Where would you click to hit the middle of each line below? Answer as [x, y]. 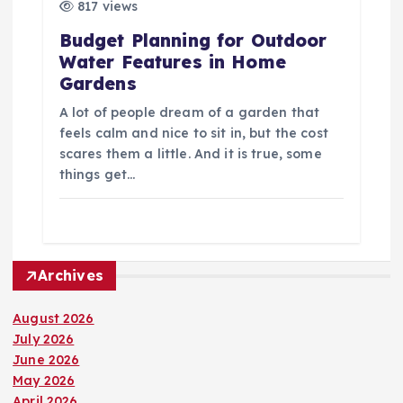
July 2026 [44, 340]
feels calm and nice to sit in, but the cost [193, 133]
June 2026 [46, 360]
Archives [71, 276]
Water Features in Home [172, 62]
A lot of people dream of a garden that [189, 112]
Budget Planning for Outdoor [193, 40]
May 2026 [44, 381]
